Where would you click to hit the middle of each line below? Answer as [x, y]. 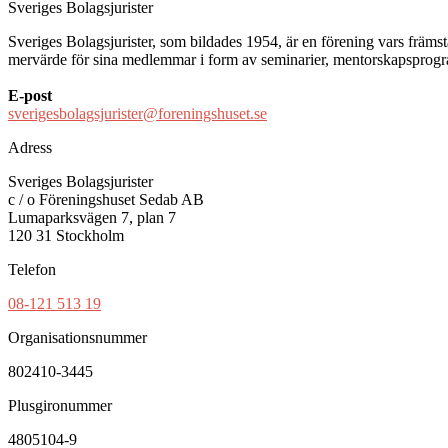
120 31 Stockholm [66, 235]
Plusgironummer [60, 405]
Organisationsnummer [77, 337]
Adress [30, 147]
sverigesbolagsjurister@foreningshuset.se [137, 113]
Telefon [32, 269]
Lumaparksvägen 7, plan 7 [92, 217]
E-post [30, 95]
